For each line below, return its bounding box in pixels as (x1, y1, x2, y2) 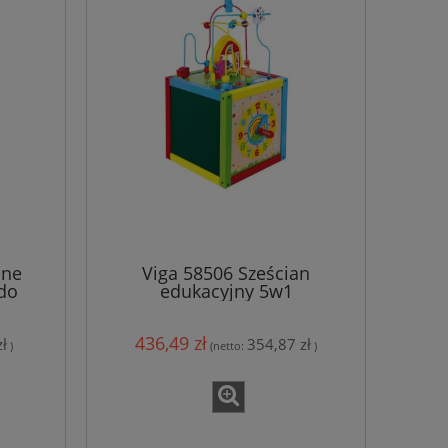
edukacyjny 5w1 (159, 278, 293, 303)
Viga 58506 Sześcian (142, 260, 310, 285)
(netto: (210, 338, 247, 354)
